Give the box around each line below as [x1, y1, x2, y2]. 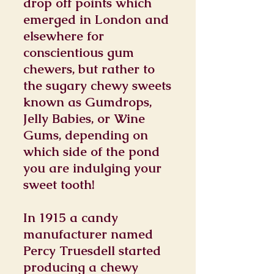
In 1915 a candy [23, 209, 118, 226]
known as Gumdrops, [23, 94, 152, 110]
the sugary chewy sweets [23, 77, 171, 94]
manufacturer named [23, 226, 153, 242]
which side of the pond [23, 143, 160, 160]
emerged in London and [23, 11, 169, 28]
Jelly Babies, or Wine [23, 110, 145, 127]
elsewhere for [23, 28, 104, 44]
